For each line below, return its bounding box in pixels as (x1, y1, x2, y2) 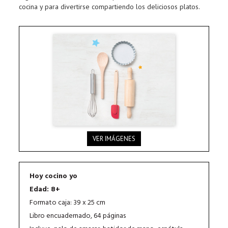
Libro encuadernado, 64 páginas (30, 210, 126, 222)
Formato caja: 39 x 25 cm (30, 197, 106, 209)
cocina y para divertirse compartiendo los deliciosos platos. (19, 2, 201, 12)
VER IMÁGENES (92, 134, 135, 144)
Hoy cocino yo (30, 170, 78, 183)
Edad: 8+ (30, 184, 61, 196)
